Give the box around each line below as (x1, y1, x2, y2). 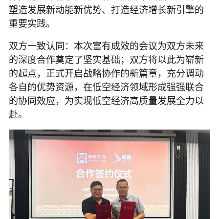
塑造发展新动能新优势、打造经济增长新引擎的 (8, 2, 204, 16)
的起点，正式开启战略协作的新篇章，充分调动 (8, 66, 204, 80)
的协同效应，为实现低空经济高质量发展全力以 (8, 93, 204, 107)
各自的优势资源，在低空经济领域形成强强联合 (8, 80, 204, 93)
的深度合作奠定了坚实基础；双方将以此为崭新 (8, 52, 204, 66)
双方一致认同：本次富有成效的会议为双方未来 (8, 39, 204, 52)
